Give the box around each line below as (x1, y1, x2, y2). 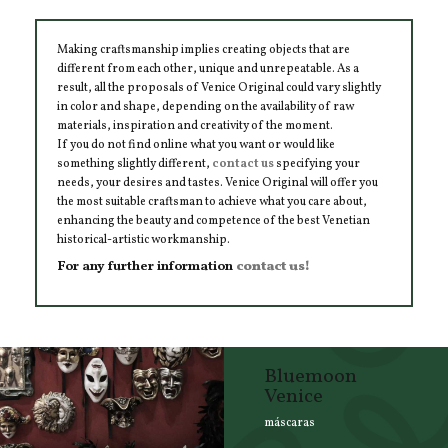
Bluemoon (264, 362, 357, 391)
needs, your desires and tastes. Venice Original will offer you (57, 174, 378, 191)
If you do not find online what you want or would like (57, 136, 335, 153)
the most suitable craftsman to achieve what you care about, (57, 193, 367, 210)
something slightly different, (57, 155, 212, 172)
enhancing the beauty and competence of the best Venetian (57, 212, 370, 229)
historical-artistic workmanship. (57, 231, 230, 248)
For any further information (57, 257, 236, 277)
